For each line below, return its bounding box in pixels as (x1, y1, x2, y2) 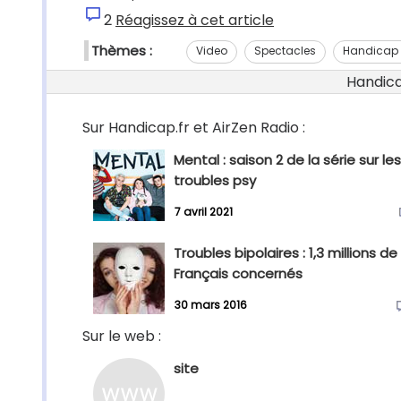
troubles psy (174, 171, 256, 190)
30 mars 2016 (175, 297, 247, 313)
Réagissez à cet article (115, 10, 274, 30)
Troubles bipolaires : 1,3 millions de (174, 243, 397, 262)
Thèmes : (91, 41, 152, 60)
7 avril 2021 (175, 204, 233, 220)
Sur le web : (82, 326, 161, 346)
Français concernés (174, 264, 303, 283)
